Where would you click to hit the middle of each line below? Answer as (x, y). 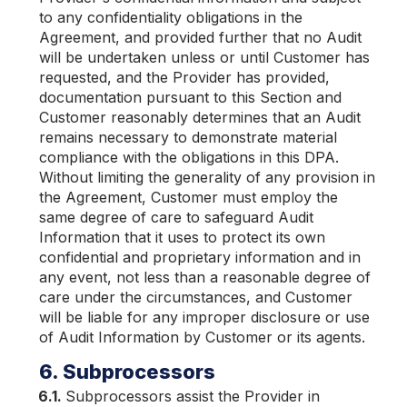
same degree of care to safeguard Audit (176, 217)
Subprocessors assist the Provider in (193, 396)
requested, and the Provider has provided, (184, 77)
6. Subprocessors (127, 372)
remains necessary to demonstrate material (188, 137)
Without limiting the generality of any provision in (207, 177)
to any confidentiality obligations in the (171, 17)
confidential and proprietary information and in (200, 257)
